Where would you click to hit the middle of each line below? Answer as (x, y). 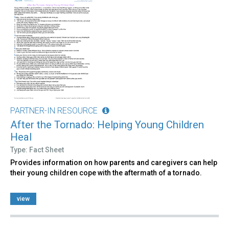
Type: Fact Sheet (37, 150)
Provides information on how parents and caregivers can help (114, 163)
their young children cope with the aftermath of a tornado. (106, 173)
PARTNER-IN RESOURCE (54, 111)
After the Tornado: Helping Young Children (107, 125)
